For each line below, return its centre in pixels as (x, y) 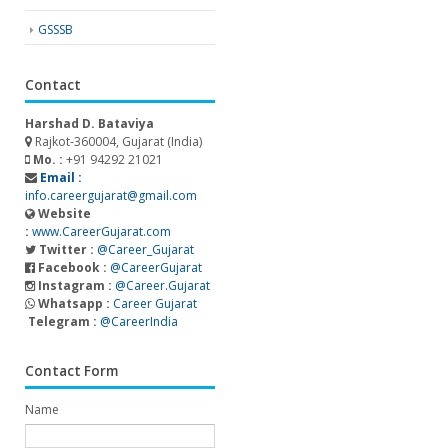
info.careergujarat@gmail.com (111, 196)
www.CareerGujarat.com (101, 232)
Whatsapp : (72, 304)
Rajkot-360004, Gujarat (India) (117, 142)
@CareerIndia (139, 322)
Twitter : (65, 250)
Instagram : (73, 286)
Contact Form (71, 371)
